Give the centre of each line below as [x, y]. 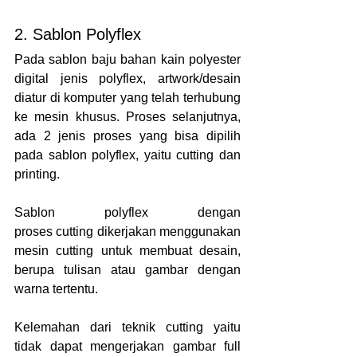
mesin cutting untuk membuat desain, [127, 251]
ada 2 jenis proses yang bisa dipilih [127, 136]
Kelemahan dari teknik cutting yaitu [127, 328]
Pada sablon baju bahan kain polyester [127, 60]
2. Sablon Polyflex [78, 35]
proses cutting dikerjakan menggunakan [127, 232]
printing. [37, 175]
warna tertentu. [58, 289]
